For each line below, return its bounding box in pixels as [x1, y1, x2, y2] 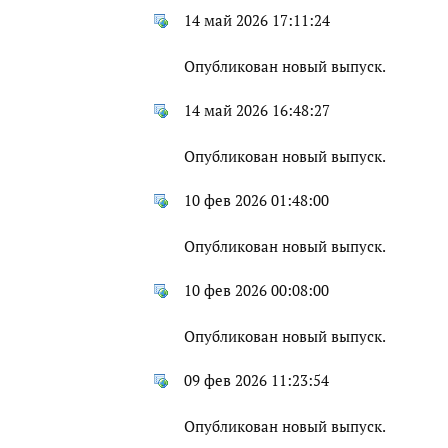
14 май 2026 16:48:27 [184, 101, 330, 121]
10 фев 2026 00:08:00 [184, 281, 329, 301]
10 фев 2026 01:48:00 [184, 191, 329, 211]
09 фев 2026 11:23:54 [184, 371, 329, 391]
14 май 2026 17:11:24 [184, 11, 330, 31]
